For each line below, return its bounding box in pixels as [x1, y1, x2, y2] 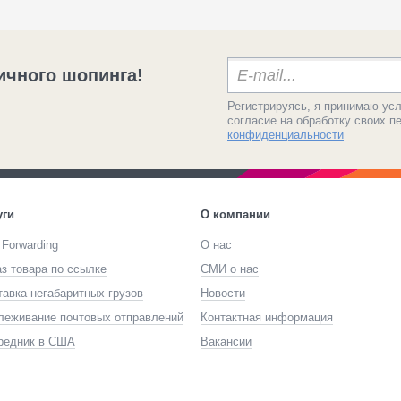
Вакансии [200, 335, 252, 348]
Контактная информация [200, 311, 333, 324]
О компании [200, 208, 270, 221]
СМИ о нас [200, 262, 259, 276]
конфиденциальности [227, 128, 344, 141]
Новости [200, 286, 245, 300]
